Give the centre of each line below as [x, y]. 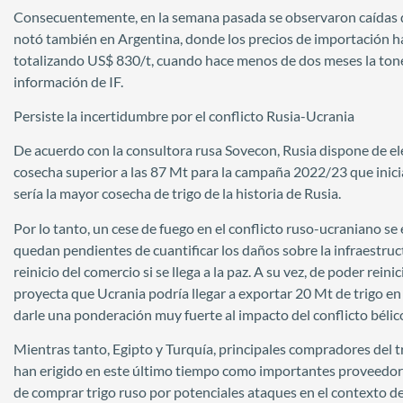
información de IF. [68, 81]
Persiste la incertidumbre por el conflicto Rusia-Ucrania [184, 115]
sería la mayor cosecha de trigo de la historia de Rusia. [177, 193]
